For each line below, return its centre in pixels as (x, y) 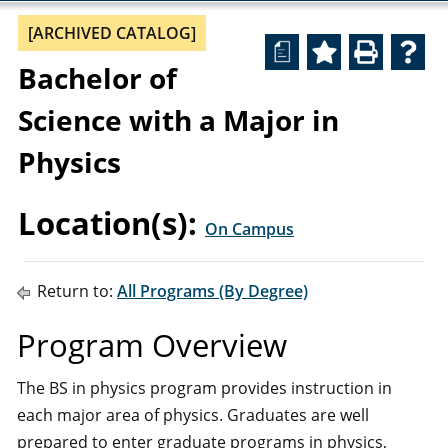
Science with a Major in (178, 120)
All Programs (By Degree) (212, 291)
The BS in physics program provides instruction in (204, 388)
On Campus (249, 229)
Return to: (75, 291)
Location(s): (107, 223)
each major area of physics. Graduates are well (193, 415)
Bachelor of (97, 78)
